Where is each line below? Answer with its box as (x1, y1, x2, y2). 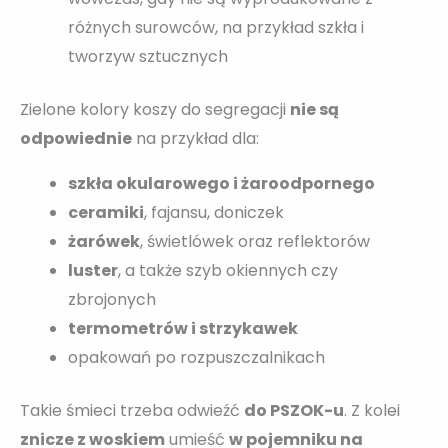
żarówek (68, 229, 140, 253)
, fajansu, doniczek (144, 200, 284, 224)
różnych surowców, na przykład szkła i (68, 15, 364, 39)
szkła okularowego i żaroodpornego (68, 171, 375, 195)
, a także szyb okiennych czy (118, 258, 338, 282)
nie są (290, 97, 339, 121)
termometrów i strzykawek (68, 316, 298, 340)
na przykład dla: (132, 126, 259, 150)
